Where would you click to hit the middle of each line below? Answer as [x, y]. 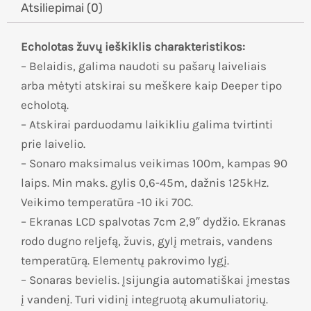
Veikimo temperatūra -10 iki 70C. [107, 202]
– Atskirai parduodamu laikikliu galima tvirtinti [147, 125]
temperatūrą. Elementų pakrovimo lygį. [125, 261]
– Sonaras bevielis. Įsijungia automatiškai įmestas [155, 280]
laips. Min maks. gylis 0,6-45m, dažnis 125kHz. [145, 183]
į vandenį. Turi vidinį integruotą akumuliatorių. [144, 300]
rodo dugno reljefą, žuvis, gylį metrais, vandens [147, 241]
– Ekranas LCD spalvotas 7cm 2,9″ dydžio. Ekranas [153, 222]
